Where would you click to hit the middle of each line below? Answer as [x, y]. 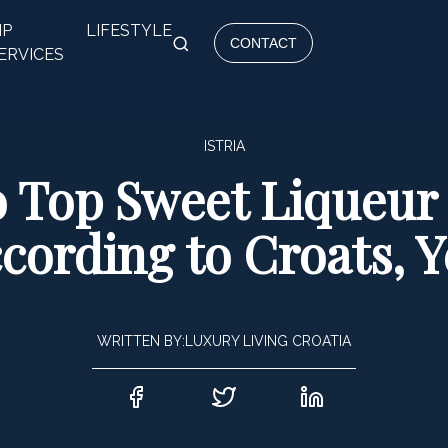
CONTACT [264, 43]
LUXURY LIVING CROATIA [268, 341]
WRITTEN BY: [141, 341]
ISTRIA [224, 146]
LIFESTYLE [128, 30]
